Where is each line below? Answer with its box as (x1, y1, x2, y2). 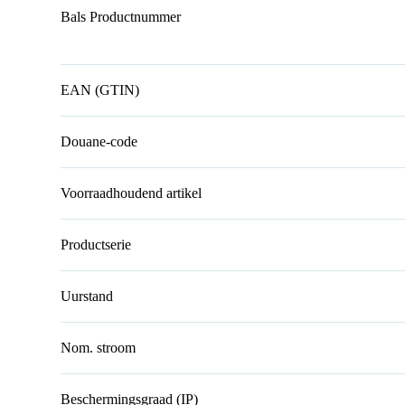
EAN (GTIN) (61, 82, 140, 99)
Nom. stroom (61, 340, 137, 356)
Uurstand (61, 288, 114, 305)
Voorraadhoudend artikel (61, 185, 202, 202)
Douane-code (61, 134, 138, 150)
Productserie (61, 237, 132, 253)
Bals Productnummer (61, 9, 182, 25)
